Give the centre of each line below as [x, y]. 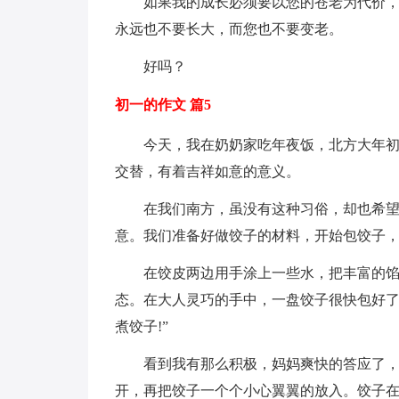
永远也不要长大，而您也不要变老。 [228, 29]
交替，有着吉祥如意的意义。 [207, 171]
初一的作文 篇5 [163, 105]
